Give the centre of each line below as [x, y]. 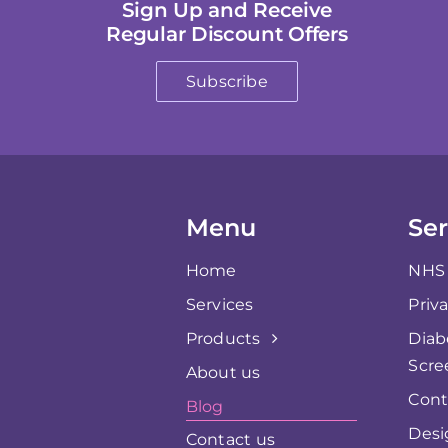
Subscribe [226, 81]
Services [219, 305]
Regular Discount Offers [227, 33]
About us [223, 373]
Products [223, 339]
